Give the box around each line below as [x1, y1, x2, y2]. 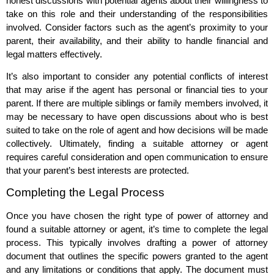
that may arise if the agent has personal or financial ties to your [6, 84, 268, 95]
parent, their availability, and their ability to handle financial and [6, 35, 268, 46]
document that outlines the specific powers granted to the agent [6, 251, 268, 262]
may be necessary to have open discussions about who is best [6, 111, 268, 122]
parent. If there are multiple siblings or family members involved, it [6, 98, 268, 109]
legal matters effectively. [6, 48, 102, 59]
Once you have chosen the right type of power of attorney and [6, 210, 268, 221]
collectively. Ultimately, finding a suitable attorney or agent [6, 138, 268, 149]
